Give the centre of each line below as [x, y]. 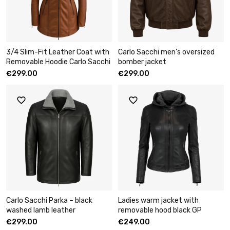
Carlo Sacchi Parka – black [49, 200]
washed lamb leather [41, 210]
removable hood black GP [160, 210]
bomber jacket [142, 62]
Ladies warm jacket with [158, 200]
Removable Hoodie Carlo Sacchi [58, 62]
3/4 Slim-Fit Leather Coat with [58, 52]
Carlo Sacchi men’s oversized [166, 52]
